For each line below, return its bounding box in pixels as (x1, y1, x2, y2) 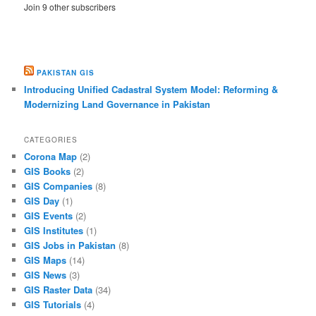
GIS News (24, 267, 67, 281)
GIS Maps (24, 253, 67, 267)
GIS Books (24, 164, 71, 178)
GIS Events (24, 208, 73, 222)
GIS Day (24, 193, 60, 207)
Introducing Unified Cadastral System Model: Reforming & (24, 83, 279, 97)
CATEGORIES (24, 134, 78, 145)
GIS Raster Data (24, 282, 93, 296)
